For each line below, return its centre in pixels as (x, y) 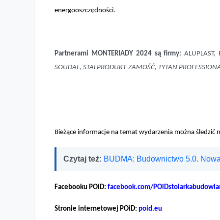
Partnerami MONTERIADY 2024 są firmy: (120, 54)
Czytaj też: (83, 159)
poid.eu (150, 209)
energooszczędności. (85, 10)
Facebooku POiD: (81, 187)
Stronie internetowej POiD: (96, 209)
